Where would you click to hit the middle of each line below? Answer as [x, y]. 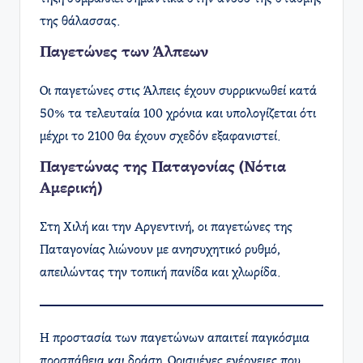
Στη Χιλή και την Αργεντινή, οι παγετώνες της [166, 227]
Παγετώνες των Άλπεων [124, 53]
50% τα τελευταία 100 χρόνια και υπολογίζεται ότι [178, 114]
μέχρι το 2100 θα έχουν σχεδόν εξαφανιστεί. [160, 137]
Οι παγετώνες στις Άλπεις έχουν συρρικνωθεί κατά [178, 91]
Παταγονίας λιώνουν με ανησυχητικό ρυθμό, [160, 250]
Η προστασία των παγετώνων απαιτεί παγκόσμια [175, 338]
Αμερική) [71, 189]
